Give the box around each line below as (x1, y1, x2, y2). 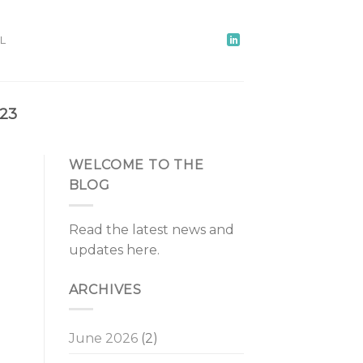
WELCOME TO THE (68, 157, 204, 173)
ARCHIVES (68, 281, 142, 297)
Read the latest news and (68, 221, 234, 237)
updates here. (68, 241, 160, 258)
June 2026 (68, 331, 138, 347)
